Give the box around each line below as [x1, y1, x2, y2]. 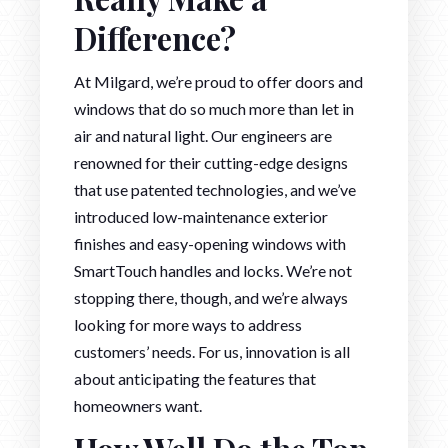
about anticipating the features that [74, 369, 316, 389]
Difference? [74, 17, 236, 60]
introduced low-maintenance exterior [74, 207, 328, 227]
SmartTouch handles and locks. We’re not [74, 261, 352, 281]
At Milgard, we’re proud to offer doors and [74, 72, 363, 92]
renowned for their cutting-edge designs [74, 153, 348, 173]
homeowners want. [74, 396, 202, 416]
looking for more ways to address [74, 315, 302, 335]
